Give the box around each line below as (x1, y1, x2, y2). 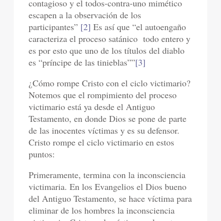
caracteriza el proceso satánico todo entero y (29, 33, 191, 44)
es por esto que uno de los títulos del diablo (29, 44, 185, 56)
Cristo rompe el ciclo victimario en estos (29, 136, 175, 148)
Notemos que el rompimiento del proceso (29, 89, 177, 101)
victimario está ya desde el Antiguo (29, 101, 155, 112)
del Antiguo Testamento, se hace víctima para (29, 192, 192, 204)
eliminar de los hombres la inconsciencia (29, 204, 175, 216)
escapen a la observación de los (29, 9, 142, 21)
